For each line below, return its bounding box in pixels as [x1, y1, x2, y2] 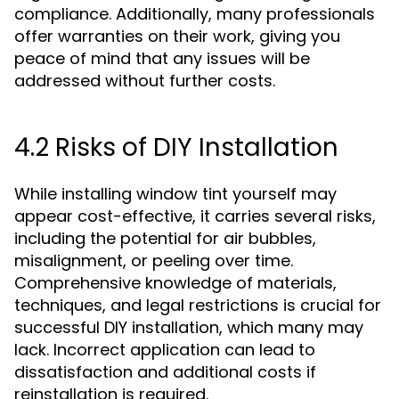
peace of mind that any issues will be [14, 47, 310, 69]
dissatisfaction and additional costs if [14, 361, 316, 383]
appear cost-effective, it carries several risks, [14, 205, 376, 227]
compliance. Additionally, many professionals [14, 3, 375, 25]
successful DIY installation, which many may [14, 316, 363, 338]
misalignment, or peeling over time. [14, 249, 293, 272]
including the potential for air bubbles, [14, 227, 316, 249]
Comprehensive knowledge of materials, [14, 272, 337, 294]
